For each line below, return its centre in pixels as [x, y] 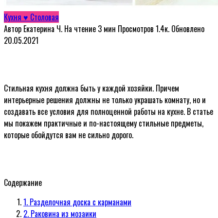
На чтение [80, 28]
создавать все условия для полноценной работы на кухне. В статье [109, 111]
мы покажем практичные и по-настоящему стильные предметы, [104, 123]
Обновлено [188, 28]
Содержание [23, 182]
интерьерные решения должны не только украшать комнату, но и [105, 100]
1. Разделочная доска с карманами [77, 202]
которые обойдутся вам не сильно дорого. [69, 135]
